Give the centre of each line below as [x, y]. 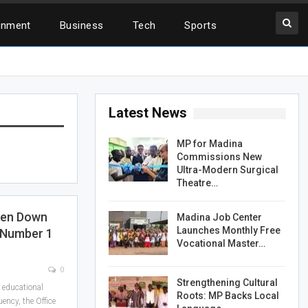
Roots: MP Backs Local [228, 295]
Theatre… [197, 183]
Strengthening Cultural [227, 282]
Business [81, 25]
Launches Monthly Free [228, 230]
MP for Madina [209, 144]
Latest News [147, 113]
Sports [201, 25]
